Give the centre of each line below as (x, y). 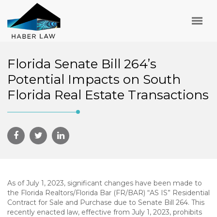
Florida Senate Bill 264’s (82, 64)
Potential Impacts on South (94, 79)
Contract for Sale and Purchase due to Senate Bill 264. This (106, 202)
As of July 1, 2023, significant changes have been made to (105, 183)
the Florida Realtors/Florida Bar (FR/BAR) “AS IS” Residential (108, 193)
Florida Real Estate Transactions (108, 95)
